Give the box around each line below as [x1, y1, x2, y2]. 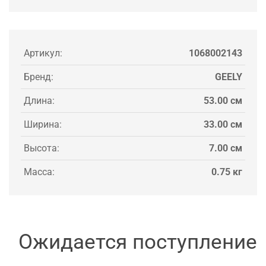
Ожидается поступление [18, 229, 257, 254]
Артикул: [24, 47, 62, 59]
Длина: [24, 94, 55, 106]
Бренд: [24, 71, 53, 83]
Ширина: [24, 118, 62, 130]
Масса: [24, 166, 55, 178]
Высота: [24, 142, 59, 154]
